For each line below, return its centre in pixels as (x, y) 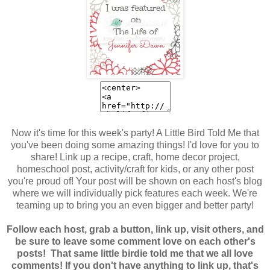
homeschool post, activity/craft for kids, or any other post (135, 169)
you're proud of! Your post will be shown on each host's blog (135, 181)
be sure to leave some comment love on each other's (135, 241)
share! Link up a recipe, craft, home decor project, (135, 157)
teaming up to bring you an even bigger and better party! (135, 205)
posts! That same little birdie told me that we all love (135, 253)
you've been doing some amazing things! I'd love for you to (135, 145)
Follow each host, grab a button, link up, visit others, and (135, 229)
